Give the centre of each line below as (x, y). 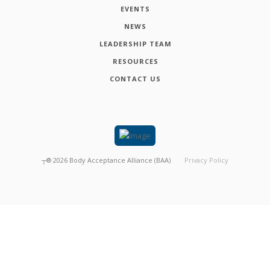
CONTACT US (135, 78)
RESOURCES (135, 61)
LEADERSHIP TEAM (135, 43)
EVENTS (135, 8)
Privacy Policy (207, 160)
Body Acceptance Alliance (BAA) (120, 160)
